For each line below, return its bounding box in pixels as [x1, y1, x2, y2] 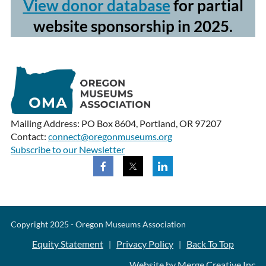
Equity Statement [32, 238, 103, 250]
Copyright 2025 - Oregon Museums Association [10, 219, 186, 230]
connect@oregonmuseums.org [47, 131, 172, 142]
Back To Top [186, 238, 234, 250]
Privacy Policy [116, 238, 173, 250]
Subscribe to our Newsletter [10, 144, 125, 156]
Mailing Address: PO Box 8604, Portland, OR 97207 [10, 118, 221, 129]
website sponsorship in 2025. [33, 16, 233, 36]
